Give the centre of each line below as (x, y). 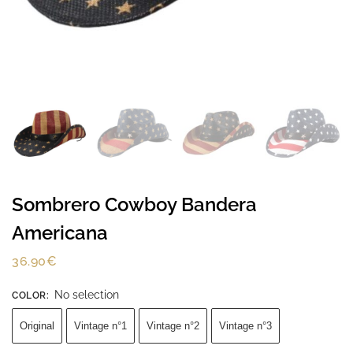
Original (37, 325)
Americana (60, 233)
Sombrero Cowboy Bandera (134, 205)
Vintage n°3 (245, 325)
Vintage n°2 (173, 325)
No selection (86, 294)
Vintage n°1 (100, 325)
